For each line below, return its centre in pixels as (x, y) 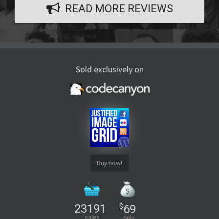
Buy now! (109, 163)
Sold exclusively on (109, 69)
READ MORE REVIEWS (119, 9)
